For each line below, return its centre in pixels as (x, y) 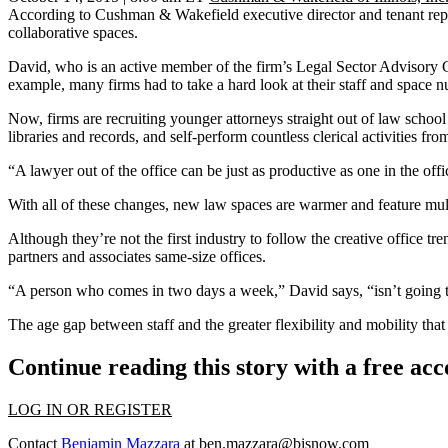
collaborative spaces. (73, 33)
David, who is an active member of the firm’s (152, 67)
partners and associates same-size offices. (137, 257)
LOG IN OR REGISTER (90, 410)
